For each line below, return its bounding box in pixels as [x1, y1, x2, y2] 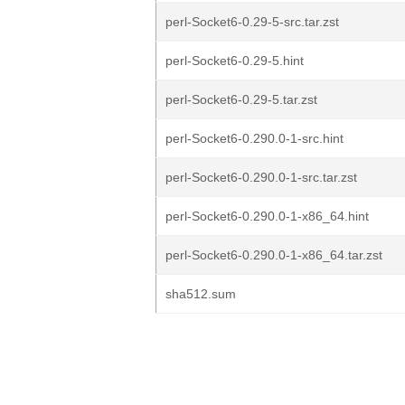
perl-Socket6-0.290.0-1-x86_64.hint [165, 209, 369, 223]
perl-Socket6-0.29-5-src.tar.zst [165, 14, 339, 29]
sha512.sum [165, 287, 236, 301]
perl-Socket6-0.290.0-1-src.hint [165, 131, 344, 146]
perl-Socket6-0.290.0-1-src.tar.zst [165, 170, 357, 184]
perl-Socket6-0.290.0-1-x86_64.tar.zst [165, 248, 382, 262]
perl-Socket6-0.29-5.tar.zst [165, 92, 317, 107]
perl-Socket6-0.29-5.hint [165, 53, 304, 68]
